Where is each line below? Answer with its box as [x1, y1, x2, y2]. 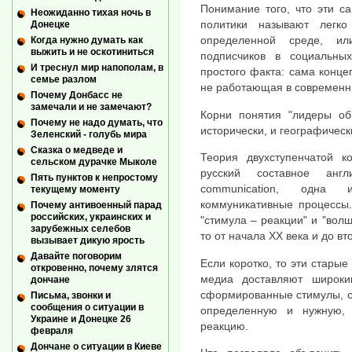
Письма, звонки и [31, 290, 111, 302]
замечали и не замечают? [31, 101, 152, 112]
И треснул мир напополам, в [31, 61, 163, 73]
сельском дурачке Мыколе [31, 156, 157, 168]
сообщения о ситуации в [31, 302, 144, 313]
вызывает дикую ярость [31, 235, 145, 247]
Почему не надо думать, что [31, 117, 163, 129]
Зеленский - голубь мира [31, 129, 147, 141]
